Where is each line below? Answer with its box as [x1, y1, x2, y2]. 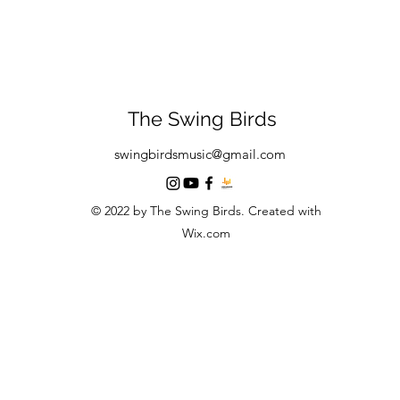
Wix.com [182, 225, 230, 241]
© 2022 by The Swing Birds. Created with [91, 203, 321, 219]
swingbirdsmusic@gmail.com [114, 146, 286, 162]
